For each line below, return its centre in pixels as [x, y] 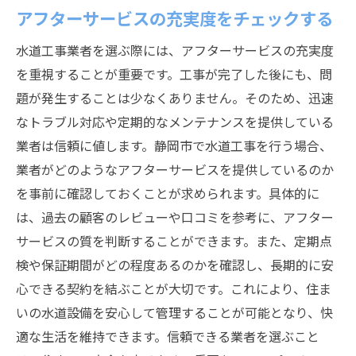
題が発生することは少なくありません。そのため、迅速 [175, 98]
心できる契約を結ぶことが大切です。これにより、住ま [174, 288]
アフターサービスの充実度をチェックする [174, 18]
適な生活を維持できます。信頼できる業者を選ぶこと [168, 336]
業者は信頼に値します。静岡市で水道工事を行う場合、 [174, 145]
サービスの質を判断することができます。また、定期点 [174, 241]
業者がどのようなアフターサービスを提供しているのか [175, 169]
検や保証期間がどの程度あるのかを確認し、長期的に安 [175, 265]
